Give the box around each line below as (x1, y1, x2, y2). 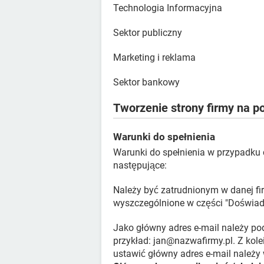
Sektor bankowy (113, 77, 180, 88)
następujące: (113, 160, 167, 171)
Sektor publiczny (113, 27, 182, 39)
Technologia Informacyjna (113, 2, 222, 14)
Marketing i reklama (113, 52, 196, 64)
